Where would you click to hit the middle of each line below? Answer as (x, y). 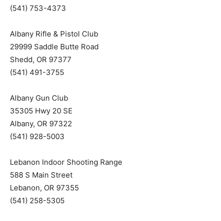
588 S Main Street (41, 175)
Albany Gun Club (39, 98)
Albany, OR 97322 (41, 124)
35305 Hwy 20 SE (41, 111)
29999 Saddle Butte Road (54, 47)
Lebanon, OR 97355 (44, 188)
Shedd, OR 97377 (41, 59)
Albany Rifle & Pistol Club (54, 34)
